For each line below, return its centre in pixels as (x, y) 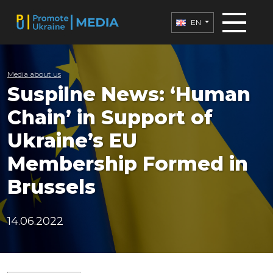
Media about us (34, 74)
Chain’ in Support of (110, 118)
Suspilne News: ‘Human (129, 94)
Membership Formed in (128, 164)
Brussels (51, 187)
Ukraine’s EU (72, 141)
